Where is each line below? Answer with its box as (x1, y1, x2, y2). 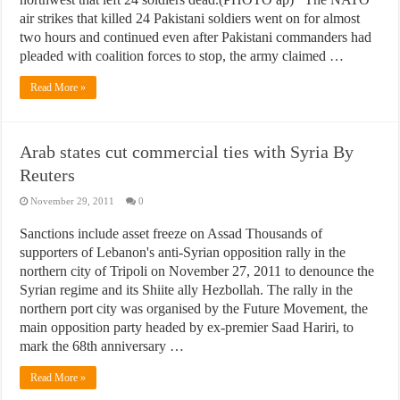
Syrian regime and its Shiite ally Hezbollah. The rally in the (20, 282, 354, 297)
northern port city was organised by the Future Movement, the (20, 301, 369, 316)
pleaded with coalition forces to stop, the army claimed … (20, 48, 345, 63)
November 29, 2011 (30, 196, 115, 206)
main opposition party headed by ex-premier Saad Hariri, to (20, 320, 354, 335)
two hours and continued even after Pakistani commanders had (20, 29, 372, 45)
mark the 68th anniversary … (20, 338, 185, 354)
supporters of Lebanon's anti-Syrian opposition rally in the (20, 245, 346, 260)
